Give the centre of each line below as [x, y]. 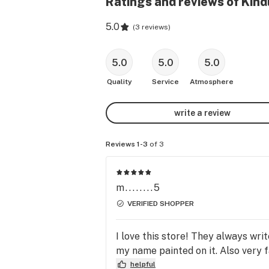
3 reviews [152, 27]
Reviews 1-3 [127, 144]
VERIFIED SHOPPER [161, 203]
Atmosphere [212, 82]
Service [165, 82]
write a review [202, 113]
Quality [119, 82]
